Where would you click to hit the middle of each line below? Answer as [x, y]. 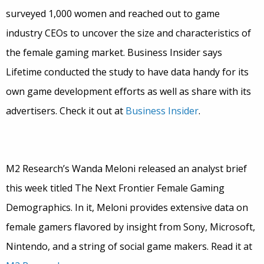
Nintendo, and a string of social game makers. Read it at [129, 247]
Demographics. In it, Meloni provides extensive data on [127, 208]
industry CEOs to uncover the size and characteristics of [128, 33]
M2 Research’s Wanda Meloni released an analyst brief [126, 169]
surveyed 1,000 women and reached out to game [113, 14]
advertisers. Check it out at [66, 111]
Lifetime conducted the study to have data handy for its [127, 72]
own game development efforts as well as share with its [128, 92]
